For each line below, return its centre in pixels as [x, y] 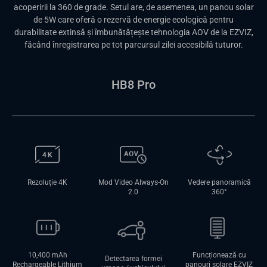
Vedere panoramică [219, 182]
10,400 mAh [47, 255]
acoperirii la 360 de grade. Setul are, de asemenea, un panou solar [133, 7]
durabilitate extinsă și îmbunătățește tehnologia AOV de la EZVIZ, [133, 32]
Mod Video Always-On [133, 182]
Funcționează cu [219, 255]
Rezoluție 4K [48, 182]
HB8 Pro [133, 85]
